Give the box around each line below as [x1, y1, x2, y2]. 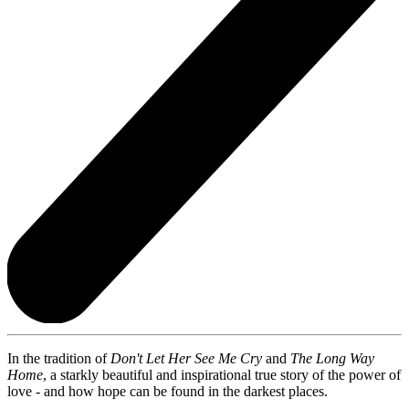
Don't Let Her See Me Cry [110, 350, 262, 366]
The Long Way [290, 350, 374, 366]
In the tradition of [7, 350, 110, 366]
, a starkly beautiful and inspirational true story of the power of [43, 366, 401, 383]
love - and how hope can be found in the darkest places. [7, 383, 328, 399]
